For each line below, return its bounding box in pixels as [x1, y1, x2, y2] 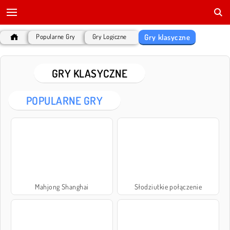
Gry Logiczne [92, 32, 127, 41]
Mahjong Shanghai [35, 182, 89, 191]
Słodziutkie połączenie [134, 182, 202, 191]
